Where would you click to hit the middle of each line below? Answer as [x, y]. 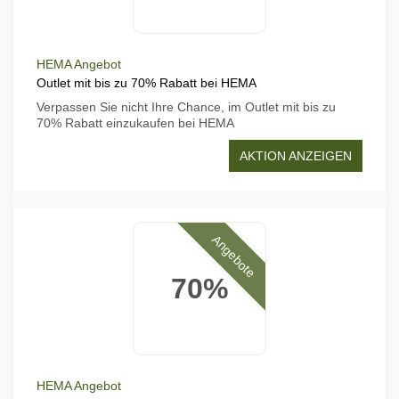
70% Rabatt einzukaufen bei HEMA [135, 123]
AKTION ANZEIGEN [296, 156]
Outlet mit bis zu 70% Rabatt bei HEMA [147, 83]
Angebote [234, 256]
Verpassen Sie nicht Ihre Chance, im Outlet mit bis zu [186, 107]
